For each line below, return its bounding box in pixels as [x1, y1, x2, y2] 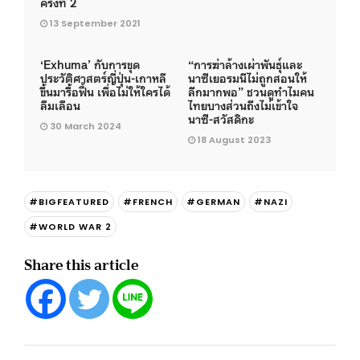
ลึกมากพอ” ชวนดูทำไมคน [188, 84, 314, 100]
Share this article [24, 252, 138, 279]
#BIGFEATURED [29, 195, 109, 209]
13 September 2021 [50, 17, 141, 31]
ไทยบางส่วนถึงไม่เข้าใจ [188, 97, 298, 113]
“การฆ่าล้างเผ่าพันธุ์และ [188, 56, 302, 72]
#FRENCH [123, 195, 173, 209]
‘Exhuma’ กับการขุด [40, 56, 140, 72]
